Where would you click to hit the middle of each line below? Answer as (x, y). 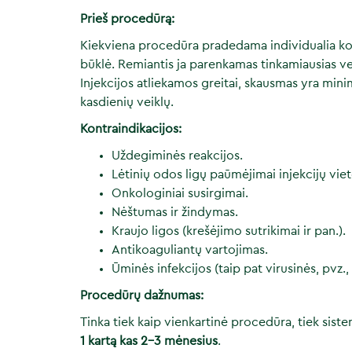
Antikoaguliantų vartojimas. (190, 250)
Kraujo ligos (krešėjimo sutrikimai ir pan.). (229, 231)
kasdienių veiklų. (127, 102)
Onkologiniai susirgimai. (180, 193)
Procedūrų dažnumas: (142, 295)
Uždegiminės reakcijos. (177, 156)
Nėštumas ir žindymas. (175, 212)
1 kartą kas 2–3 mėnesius (149, 341)
